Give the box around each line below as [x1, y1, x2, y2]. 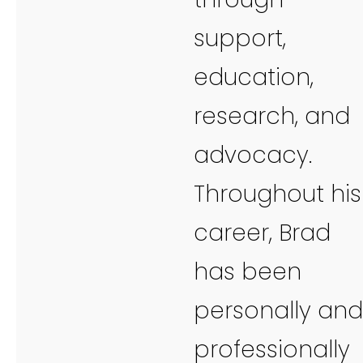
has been [194, 255, 301, 288]
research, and [194, 100, 350, 132]
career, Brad [194, 216, 331, 249]
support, [194, 22, 286, 54]
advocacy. [194, 139, 312, 171]
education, [194, 61, 314, 93]
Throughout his [194, 177, 361, 210]
